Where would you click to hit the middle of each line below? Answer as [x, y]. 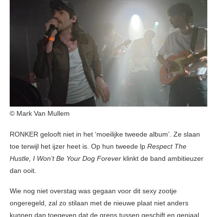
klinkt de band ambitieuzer [162, 159]
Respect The [167, 147]
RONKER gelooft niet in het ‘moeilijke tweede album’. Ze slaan [105, 134]
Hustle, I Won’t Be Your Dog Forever [65, 159]
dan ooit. [23, 171]
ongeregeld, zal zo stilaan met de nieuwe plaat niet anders [99, 203]
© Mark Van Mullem [40, 114]
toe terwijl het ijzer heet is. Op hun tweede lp [78, 147]
